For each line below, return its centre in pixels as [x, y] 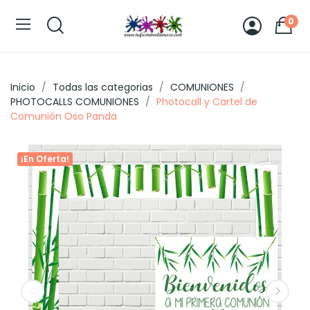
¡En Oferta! [45, 158]
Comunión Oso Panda [64, 116]
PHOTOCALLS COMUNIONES [75, 101]
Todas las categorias [103, 87]
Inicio [23, 87]
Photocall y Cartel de [207, 101]
